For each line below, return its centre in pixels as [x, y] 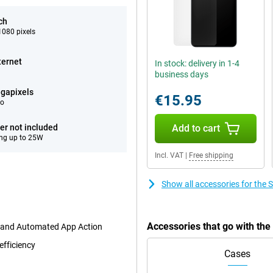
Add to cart [196, 128]
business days [182, 74]
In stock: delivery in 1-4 [197, 63]
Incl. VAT [169, 155]
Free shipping [211, 155]
